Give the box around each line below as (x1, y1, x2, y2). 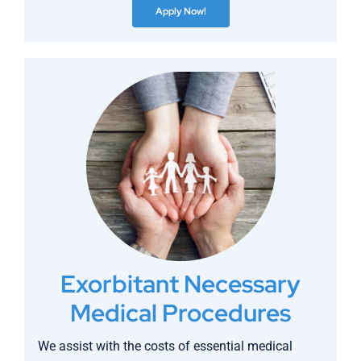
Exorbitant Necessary (60, 267, 301, 300)
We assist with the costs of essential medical (38, 338, 293, 354)
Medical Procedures (70, 296, 291, 329)
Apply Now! (155, 5, 206, 19)
